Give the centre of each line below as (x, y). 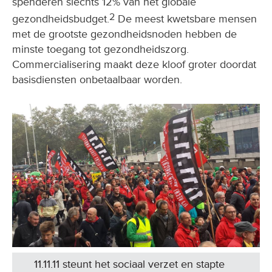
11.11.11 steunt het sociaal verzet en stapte (129, 264)
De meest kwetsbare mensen (186, 19)
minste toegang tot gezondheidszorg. (100, 49)
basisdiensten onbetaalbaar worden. (97, 79)
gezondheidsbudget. (61, 19)
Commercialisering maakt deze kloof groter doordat (134, 64)
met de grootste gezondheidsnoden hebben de (124, 34)
